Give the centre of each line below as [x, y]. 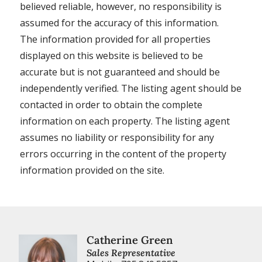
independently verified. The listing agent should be [130, 89]
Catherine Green [130, 240]
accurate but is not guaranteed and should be [120, 72]
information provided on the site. [92, 170]
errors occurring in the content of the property [123, 154]
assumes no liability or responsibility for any [117, 138]
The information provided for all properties [115, 39]
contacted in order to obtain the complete [111, 105]
